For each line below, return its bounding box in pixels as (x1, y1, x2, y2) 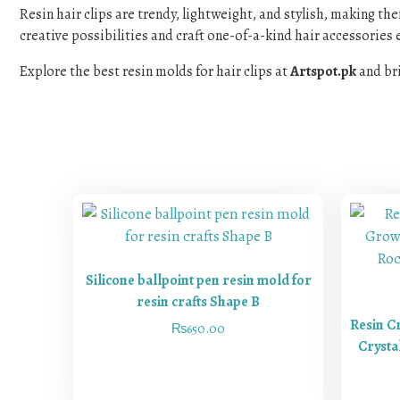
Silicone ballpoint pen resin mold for (85, 270, 312, 290)
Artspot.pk (290, 62, 356, 82)
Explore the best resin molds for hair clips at (20, 62, 290, 82)
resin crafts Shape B (137, 291, 260, 312)
